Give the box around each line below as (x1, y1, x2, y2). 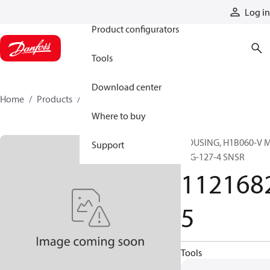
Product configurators (92, 23, 179, 35)
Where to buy (92, 110, 146, 122)
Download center (92, 81, 162, 93)
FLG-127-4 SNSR (181, 151, 245, 163)
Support (92, 139, 124, 151)
